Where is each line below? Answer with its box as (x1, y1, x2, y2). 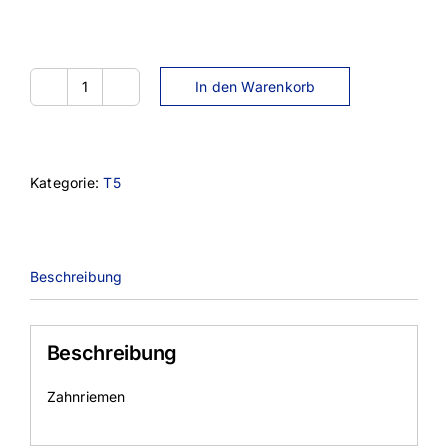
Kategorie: (30, 173, 104, 191)
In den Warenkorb (195, 78, 316, 96)
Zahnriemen (46, 388, 126, 406)
